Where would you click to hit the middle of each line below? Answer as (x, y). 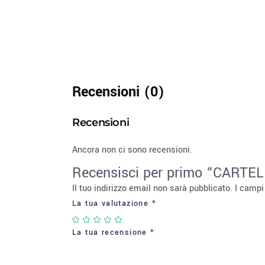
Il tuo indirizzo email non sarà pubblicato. (152, 188)
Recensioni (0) (118, 92)
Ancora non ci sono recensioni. (132, 150)
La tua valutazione (112, 203)
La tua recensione (112, 232)
